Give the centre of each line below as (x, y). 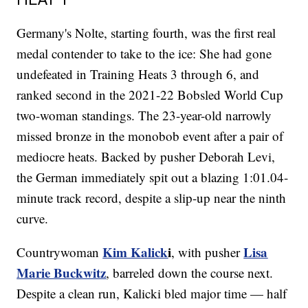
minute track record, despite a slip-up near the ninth (152, 198)
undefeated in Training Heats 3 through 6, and (138, 74)
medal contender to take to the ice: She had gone (144, 54)
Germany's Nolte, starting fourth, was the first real (146, 33)
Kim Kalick (135, 252)
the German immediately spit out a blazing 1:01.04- (153, 177)
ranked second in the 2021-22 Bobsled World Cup (150, 95)
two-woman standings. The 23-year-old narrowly (144, 115)
